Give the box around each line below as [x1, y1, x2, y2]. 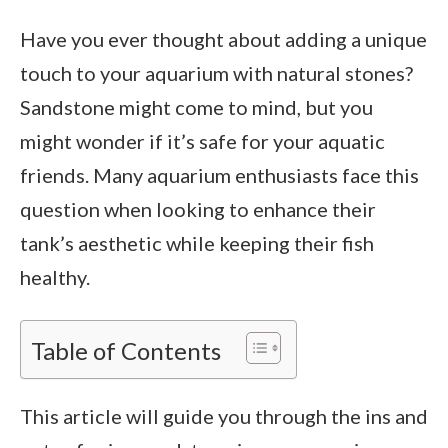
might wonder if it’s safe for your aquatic [20, 129, 385, 153]
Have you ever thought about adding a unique [20, 27, 427, 51]
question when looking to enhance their [20, 197, 376, 221]
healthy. [20, 265, 90, 289]
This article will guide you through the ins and [20, 404, 428, 428]
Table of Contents [31, 335, 221, 365]
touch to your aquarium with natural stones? [20, 61, 413, 85]
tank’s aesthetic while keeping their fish [20, 231, 374, 255]
